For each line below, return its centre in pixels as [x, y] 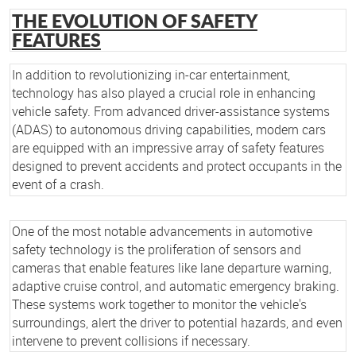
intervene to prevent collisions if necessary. [131, 341]
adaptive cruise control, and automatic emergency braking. [175, 286]
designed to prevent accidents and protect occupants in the [176, 166]
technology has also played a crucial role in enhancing [163, 93]
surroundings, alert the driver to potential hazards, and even [177, 322]
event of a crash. [58, 184]
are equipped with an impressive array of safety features [168, 147]
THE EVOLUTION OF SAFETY [134, 20]
